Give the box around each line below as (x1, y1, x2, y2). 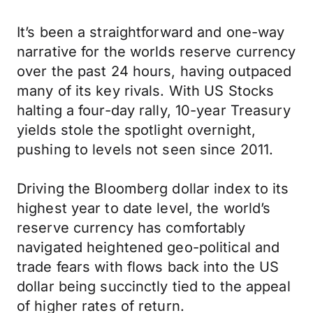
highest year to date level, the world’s (17, 200, 271, 217)
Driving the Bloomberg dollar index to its (17, 180, 289, 197)
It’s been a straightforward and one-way (17, 24, 285, 41)
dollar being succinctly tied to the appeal (17, 278, 291, 295)
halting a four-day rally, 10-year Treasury (17, 102, 291, 119)
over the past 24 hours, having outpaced (17, 63, 292, 80)
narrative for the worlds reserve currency (17, 43, 296, 60)
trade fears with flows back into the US (17, 259, 279, 275)
